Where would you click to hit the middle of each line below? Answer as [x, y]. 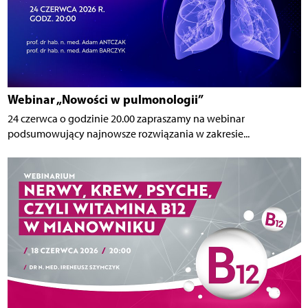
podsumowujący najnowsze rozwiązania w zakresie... [128, 133]
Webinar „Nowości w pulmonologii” [105, 99]
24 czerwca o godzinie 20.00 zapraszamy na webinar [126, 118]
